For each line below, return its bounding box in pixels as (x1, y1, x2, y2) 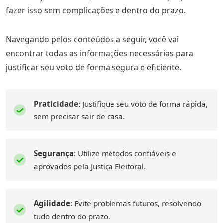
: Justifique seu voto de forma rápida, (78, 99, 208, 109)
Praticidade (34, 99, 78, 109)
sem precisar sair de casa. (34, 111, 125, 121)
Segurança (34, 148, 74, 158)
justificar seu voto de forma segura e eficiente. (6, 62, 181, 73)
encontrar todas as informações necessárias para (6, 48, 193, 59)
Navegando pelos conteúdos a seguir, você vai (6, 34, 179, 45)
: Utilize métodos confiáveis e (74, 148, 176, 158)
